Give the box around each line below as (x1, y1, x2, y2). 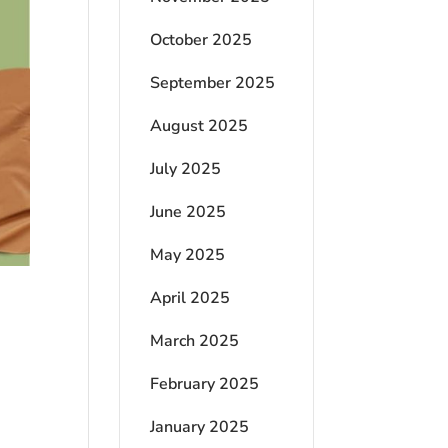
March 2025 (150, 330, 240, 352)
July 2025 (150, 158, 222, 180)
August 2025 (150, 115, 249, 137)
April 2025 (150, 287, 231, 309)
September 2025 (150, 72, 276, 94)
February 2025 (150, 373, 260, 395)
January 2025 (150, 416, 250, 438)
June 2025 (150, 201, 227, 223)
